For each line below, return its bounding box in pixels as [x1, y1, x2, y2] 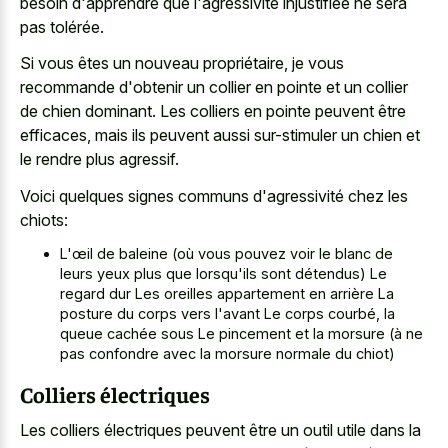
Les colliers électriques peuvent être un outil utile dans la [20, 420, 421, 441]
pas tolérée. [20, 16, 104, 37]
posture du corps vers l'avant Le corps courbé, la [60, 305, 395, 323]
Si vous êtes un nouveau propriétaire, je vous [20, 53, 344, 74]
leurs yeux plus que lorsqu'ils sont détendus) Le [60, 265, 387, 283]
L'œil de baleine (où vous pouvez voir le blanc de [60, 245, 393, 263]
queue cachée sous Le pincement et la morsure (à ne [60, 325, 423, 343]
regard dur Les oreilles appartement [60, 285, 305, 303]
